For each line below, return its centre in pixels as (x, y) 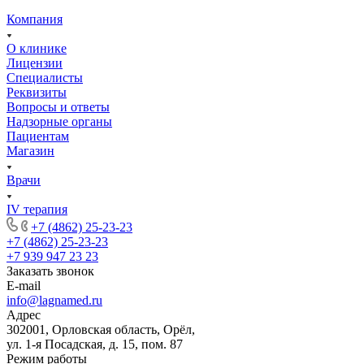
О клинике (37, 48)
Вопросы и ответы (58, 106)
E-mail (24, 285)
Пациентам (38, 136)
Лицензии (35, 63)
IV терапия (37, 209)
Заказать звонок (50, 271)
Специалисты (45, 77)
